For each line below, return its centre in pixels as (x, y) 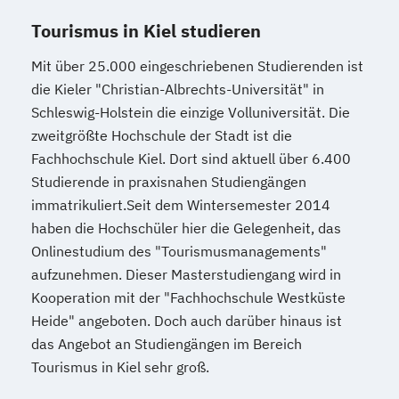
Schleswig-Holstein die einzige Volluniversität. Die (191, 112)
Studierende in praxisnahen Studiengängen (169, 182)
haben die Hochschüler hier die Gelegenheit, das (186, 228)
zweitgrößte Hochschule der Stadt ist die (162, 135)
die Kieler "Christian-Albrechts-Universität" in (178, 89)
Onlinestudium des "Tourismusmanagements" (179, 251)
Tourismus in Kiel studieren (146, 31)
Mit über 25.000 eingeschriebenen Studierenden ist (197, 66)
